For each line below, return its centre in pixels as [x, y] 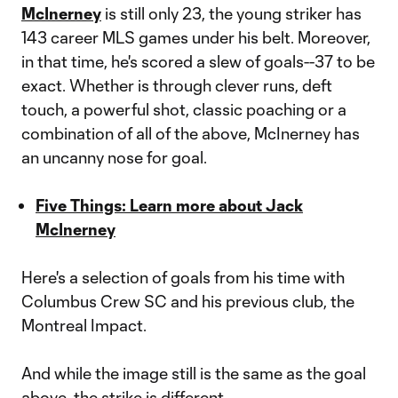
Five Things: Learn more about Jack [169, 205]
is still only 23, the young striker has [231, 13]
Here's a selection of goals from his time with [183, 277]
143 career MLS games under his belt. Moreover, [196, 37]
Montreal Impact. [84, 325]
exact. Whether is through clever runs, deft [177, 85]
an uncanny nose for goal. [114, 157]
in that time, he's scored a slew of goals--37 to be [198, 61]
